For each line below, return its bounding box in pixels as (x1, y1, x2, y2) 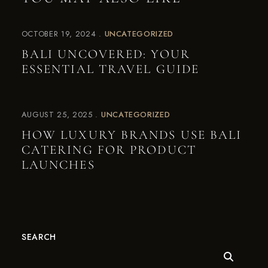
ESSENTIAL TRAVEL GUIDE (21, 62, 200, 77)
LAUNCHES (21, 157, 95, 172)
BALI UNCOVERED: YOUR (21, 47, 190, 62)
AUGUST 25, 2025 (21, 109, 93, 120)
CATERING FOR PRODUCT (21, 142, 196, 157)
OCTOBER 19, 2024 (21, 28, 96, 39)
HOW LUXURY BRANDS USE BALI (21, 127, 242, 142)
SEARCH (21, 231, 57, 243)
